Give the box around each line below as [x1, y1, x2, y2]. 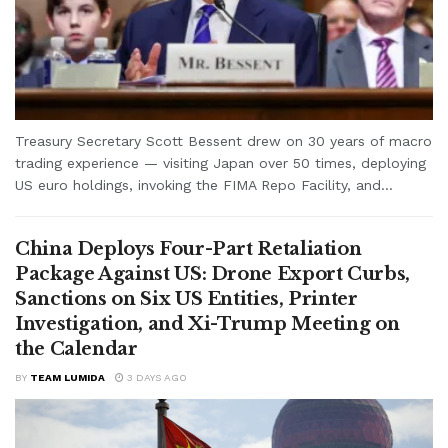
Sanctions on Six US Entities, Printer [15, 287, 358, 310]
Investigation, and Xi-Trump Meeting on [15, 312, 400, 335]
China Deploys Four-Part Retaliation [15, 237, 362, 260]
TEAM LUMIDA [30, 371, 105, 383]
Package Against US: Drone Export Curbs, [15, 262, 410, 285]
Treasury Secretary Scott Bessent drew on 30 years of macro [15, 132, 432, 149]
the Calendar [15, 337, 138, 360]
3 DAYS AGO [124, 371, 187, 383]
